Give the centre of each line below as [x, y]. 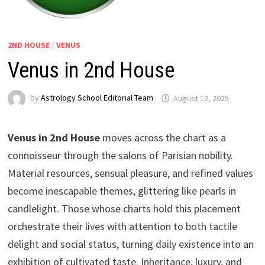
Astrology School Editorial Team [97, 98]
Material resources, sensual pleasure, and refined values [130, 173]
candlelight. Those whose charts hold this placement [124, 209]
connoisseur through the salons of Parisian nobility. [120, 156]
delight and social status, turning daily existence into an [130, 244]
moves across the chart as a [163, 138]
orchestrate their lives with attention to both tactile [122, 227]
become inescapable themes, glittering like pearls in [122, 191]
